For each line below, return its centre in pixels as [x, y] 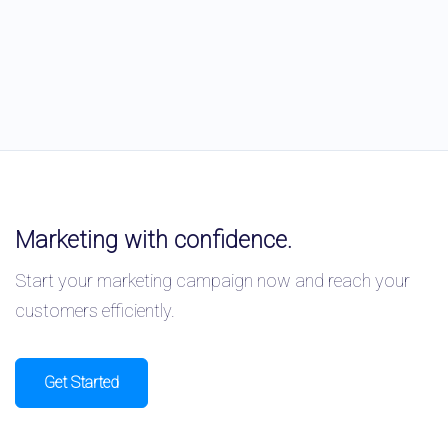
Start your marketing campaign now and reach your [212, 280]
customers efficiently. [95, 310]
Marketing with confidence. [153, 240]
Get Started [81, 382]
